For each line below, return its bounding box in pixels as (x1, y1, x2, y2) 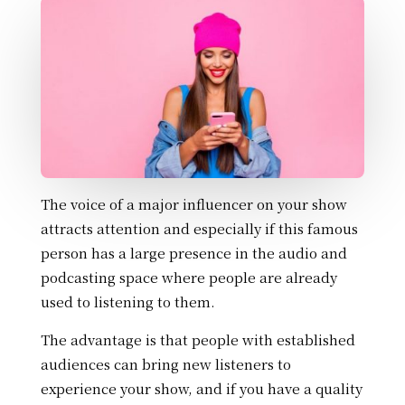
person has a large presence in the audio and (40, 243, 347, 263)
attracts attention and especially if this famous (40, 219, 358, 239)
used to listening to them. (40, 292, 215, 312)
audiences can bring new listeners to (40, 354, 291, 374)
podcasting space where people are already (40, 268, 337, 287)
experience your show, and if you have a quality (40, 379, 363, 399)
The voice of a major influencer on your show (40, 194, 347, 214)
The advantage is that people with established (40, 330, 355, 350)
